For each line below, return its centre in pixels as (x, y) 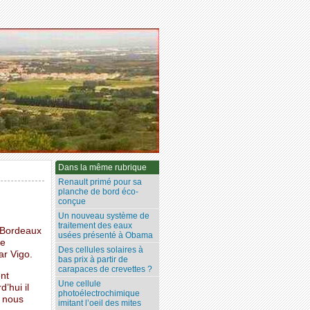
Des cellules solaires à (101, 250)
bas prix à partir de (93, 260)
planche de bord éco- (99, 192)
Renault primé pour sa (100, 182)
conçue (72, 202)
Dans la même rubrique (103, 168)
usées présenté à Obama (106, 236)
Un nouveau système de (104, 216)
